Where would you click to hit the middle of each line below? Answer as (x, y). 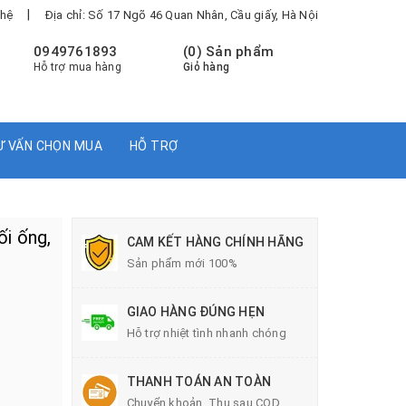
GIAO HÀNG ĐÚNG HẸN (195, 311)
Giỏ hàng (206, 67)
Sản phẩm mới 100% (182, 263)
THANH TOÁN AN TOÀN (198, 381)
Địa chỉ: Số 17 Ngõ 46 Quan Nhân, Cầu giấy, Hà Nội (181, 15)
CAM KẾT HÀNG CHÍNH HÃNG (215, 242)
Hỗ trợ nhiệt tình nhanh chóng (206, 333)
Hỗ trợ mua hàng (77, 67)
